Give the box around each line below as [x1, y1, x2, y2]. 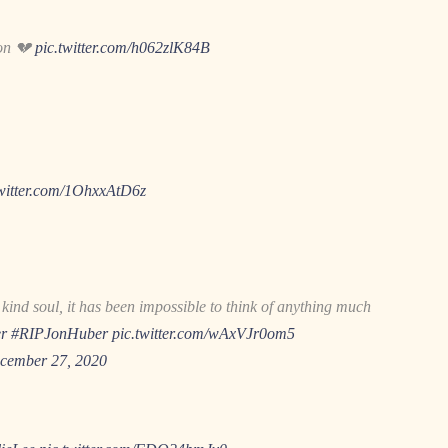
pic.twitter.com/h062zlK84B [35, 38, 210, 56]
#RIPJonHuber [11, 324, 108, 342]
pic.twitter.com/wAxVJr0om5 [112, 324, 295, 342]
